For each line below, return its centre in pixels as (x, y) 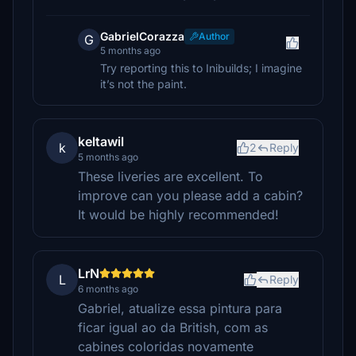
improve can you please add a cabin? (190, 195)
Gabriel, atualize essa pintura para (180, 308)
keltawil (101, 141)
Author (214, 36)
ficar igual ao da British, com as (173, 327)
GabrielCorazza (142, 36)
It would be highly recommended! (178, 215)
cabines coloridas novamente (166, 346)
